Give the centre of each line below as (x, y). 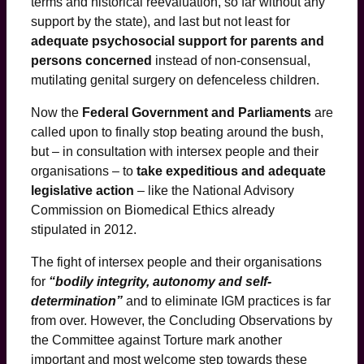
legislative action (82, 190)
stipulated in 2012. (84, 229)
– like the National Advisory (214, 190)
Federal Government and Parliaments (197, 112)
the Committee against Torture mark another (156, 340)
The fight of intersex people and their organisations (176, 262)
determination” (77, 301)
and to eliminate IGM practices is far (228, 301)
